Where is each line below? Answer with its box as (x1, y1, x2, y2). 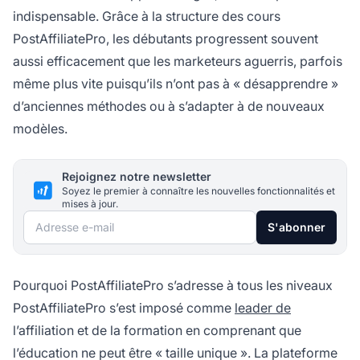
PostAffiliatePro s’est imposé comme (13, 300, 235, 317)
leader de (235, 300, 291, 317)
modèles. (13, 121, 67, 137)
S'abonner (268, 220, 325, 235)
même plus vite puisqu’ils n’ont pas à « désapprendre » (13, 76, 338, 92)
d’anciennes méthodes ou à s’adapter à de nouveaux (13, 98, 325, 115)
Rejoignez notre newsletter (62, 170, 211, 184)
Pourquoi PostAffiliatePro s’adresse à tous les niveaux (13, 277, 333, 294)
